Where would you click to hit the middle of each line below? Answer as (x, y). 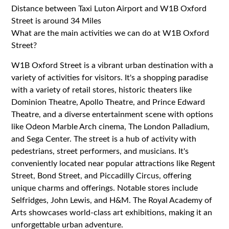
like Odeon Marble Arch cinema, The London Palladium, (111, 127)
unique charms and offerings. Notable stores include (105, 188)
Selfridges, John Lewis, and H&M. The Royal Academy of (112, 200)
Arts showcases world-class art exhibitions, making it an (112, 212)
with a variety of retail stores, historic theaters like (102, 90)
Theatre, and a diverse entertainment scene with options (112, 114)
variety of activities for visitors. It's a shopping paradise (110, 77)
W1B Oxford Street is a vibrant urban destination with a (112, 65)
